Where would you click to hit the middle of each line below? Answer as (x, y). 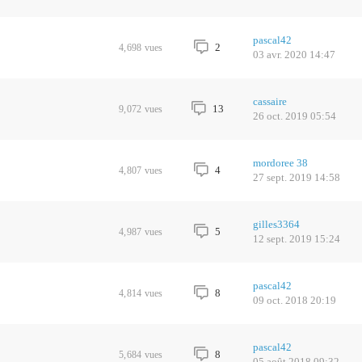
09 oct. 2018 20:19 (294, 300)
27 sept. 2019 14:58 (296, 177)
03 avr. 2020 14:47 (294, 55)
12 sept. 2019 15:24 (296, 239)
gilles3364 (276, 224)
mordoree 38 (280, 163)
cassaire (269, 101)
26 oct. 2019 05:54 (294, 116)
